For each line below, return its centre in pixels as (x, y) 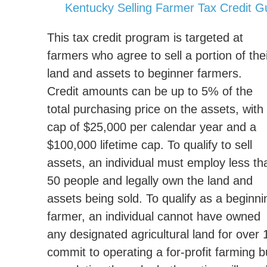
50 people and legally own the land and (150, 181)
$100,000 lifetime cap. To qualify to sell (150, 145)
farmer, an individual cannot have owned (154, 216)
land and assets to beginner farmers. (145, 73)
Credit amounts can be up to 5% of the (150, 91)
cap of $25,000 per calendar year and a (152, 127)
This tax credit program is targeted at (145, 38)
